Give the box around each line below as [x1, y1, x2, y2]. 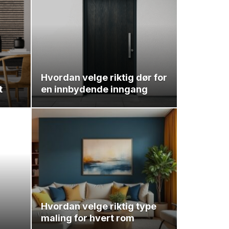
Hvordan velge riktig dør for [41, 72, 167, 83]
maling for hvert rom [41, 212, 134, 223]
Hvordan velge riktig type [41, 200, 156, 212]
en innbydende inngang [41, 83, 148, 95]
